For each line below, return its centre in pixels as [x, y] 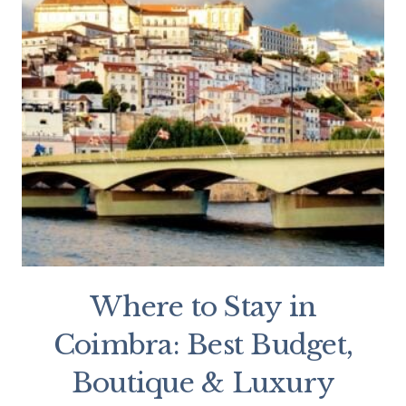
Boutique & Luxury [203, 383]
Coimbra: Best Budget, [203, 345]
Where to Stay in [203, 307]
